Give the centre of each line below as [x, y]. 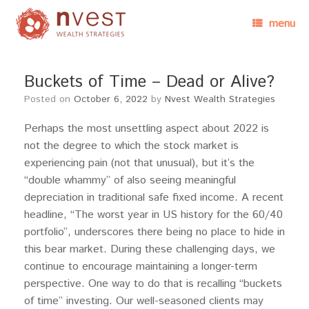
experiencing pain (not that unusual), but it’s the [139, 163]
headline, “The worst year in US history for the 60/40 [153, 215]
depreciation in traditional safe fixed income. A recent [154, 198]
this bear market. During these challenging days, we [150, 249]
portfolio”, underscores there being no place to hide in [154, 232]
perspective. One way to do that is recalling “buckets [153, 284]
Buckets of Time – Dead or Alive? [149, 82]
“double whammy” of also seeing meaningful [130, 180]
